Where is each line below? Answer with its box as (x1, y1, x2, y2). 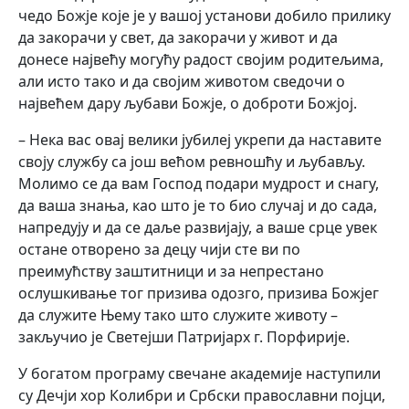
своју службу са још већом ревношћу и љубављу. (18, 152, 365, 173)
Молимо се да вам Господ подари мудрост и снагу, (18, 173, 379, 194)
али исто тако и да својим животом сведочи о (18, 71, 345, 92)
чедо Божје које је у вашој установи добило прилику (18, 5, 391, 26)
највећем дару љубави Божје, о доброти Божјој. (18, 93, 357, 114)
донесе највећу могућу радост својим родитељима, (18, 49, 383, 70)
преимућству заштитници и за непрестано (18, 261, 324, 282)
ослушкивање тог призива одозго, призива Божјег (18, 283, 379, 304)
